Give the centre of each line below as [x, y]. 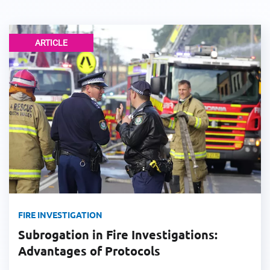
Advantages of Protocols [89, 251]
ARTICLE [51, 42]
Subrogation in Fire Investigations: [118, 235]
